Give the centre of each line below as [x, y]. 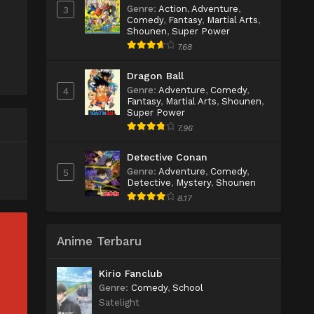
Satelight [119, 302]
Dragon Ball [155, 76]
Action [173, 9]
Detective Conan [167, 157]
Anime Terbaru [99, 241]
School [188, 288]
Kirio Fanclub [131, 273]
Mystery [193, 183]
